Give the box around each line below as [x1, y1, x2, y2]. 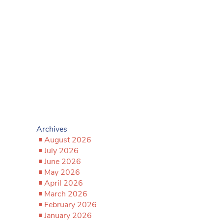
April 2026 [44, 178, 83, 189]
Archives [36, 124, 67, 135]
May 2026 [44, 167, 80, 178]
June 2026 [44, 156, 81, 167]
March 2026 [44, 189, 87, 199]
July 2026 [44, 145, 79, 156]
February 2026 [44, 199, 97, 210]
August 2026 [44, 135, 91, 145]
